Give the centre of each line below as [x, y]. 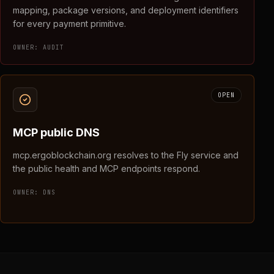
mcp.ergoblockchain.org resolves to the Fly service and [126, 155]
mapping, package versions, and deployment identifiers [126, 10]
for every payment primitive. [69, 24]
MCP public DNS [56, 132]
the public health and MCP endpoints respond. [106, 168]
